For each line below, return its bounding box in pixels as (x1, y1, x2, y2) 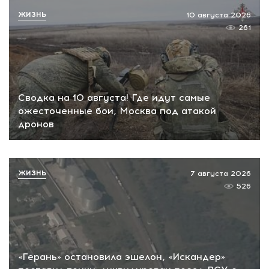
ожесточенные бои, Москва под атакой (18, 105, 216, 117)
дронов (18, 118, 54, 130)
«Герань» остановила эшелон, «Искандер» (18, 250, 225, 262)
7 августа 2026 (190, 169, 251, 178)
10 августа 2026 (186, 10, 251, 19)
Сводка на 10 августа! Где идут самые (18, 92, 210, 104)
